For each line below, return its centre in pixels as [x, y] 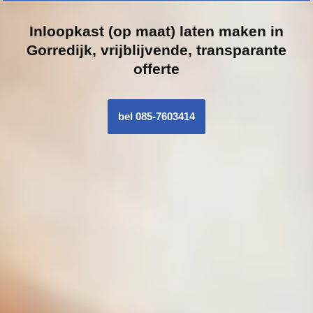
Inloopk [56, 31]
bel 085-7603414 [156, 116]
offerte [156, 68]
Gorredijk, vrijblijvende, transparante [156, 50]
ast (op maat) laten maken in [183, 31]
